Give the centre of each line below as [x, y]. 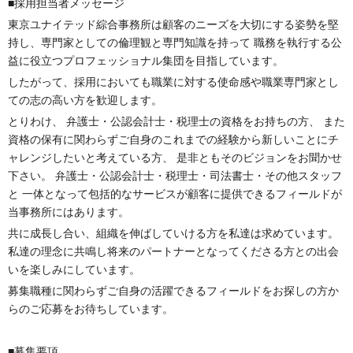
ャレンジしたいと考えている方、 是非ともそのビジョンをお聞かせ [175, 158]
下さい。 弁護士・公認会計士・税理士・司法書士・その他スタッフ [175, 176]
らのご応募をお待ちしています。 [91, 309]
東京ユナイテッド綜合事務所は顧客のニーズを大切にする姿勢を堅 [173, 25]
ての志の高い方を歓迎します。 [85, 100]
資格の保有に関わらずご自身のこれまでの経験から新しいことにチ [173, 140]
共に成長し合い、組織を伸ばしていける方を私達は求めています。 [173, 234]
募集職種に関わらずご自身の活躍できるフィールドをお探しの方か [173, 291]
